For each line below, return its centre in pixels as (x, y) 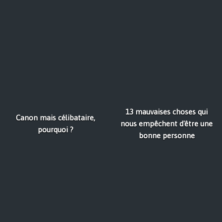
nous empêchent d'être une (166, 123)
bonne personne (166, 135)
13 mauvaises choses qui (166, 111)
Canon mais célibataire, (55, 117)
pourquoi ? (55, 129)
